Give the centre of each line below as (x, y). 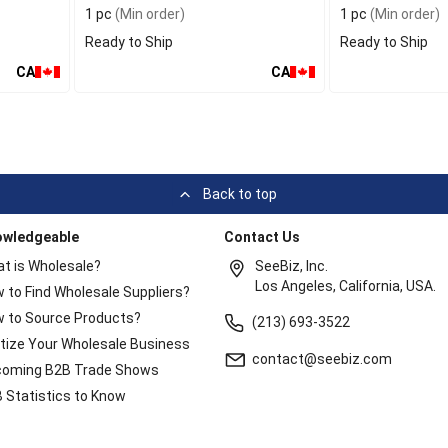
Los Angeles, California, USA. (346, 286)
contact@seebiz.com (322, 359)
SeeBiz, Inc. (292, 266)
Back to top (240, 194)
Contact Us (262, 237)
